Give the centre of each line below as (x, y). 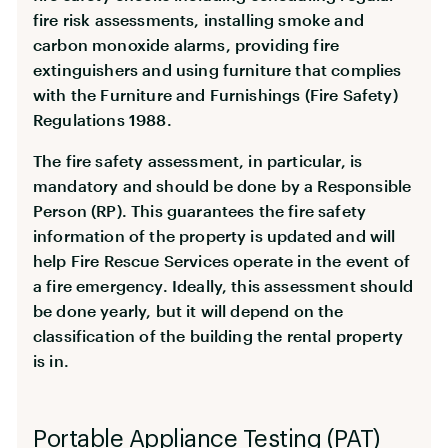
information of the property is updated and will (214, 235)
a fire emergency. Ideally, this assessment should (223, 285)
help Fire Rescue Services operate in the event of (221, 260)
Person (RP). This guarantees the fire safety (200, 210)
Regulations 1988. (102, 119)
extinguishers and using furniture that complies (217, 69)
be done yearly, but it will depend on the (188, 310)
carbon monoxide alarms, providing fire (186, 44)
